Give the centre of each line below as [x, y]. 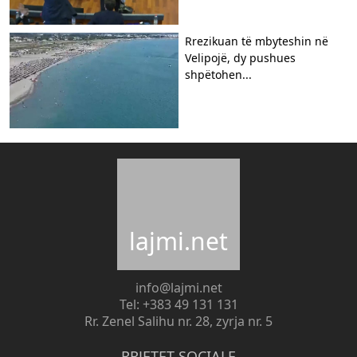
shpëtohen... [218, 74]
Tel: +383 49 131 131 [178, 304]
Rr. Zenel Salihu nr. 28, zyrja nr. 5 [178, 321]
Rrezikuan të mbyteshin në [257, 41]
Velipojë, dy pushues [240, 57]
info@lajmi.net [178, 287]
